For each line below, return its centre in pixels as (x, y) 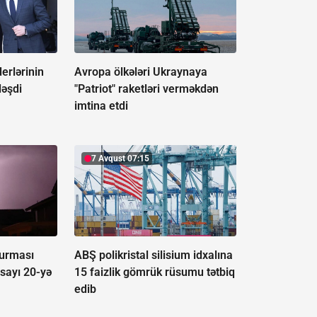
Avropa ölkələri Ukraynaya (140, 72)
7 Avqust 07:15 (120, 159)
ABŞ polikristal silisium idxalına (153, 255)
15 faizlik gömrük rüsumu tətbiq (154, 272)
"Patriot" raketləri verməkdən (146, 89)
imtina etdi (101, 106)
